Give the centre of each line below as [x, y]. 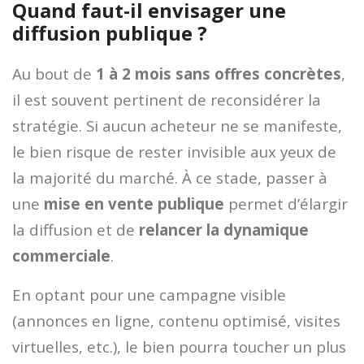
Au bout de [54, 73]
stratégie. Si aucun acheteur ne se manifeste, [177, 125]
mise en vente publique [134, 203]
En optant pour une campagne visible [149, 294]
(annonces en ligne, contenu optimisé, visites [176, 320]
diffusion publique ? [110, 32]
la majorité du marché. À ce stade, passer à [170, 177]
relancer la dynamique [224, 229]
